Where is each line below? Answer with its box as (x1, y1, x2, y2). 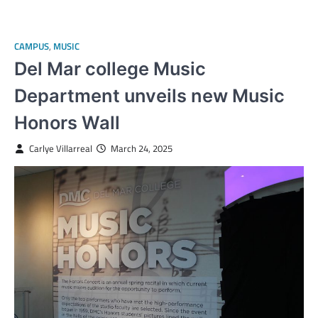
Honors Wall (14, 111, 120, 133)
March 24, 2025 (110, 141, 172, 155)
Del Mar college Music (14, 57, 206, 79)
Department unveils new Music (14, 84, 285, 106)
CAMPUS (14, 39, 49, 53)
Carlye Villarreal (28, 141, 92, 155)
